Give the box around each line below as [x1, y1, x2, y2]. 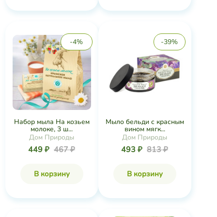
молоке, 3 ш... [31, 124, 73, 134]
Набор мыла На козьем [14, 117, 90, 126]
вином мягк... [124, 124, 165, 134]
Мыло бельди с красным [105, 117, 184, 126]
